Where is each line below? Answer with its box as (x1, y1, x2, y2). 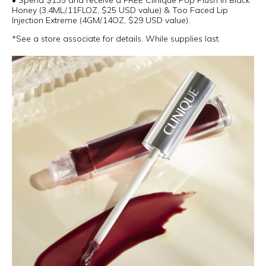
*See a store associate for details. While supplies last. (12, 33, 220, 44)
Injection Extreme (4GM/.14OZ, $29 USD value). (12, 15, 190, 26)
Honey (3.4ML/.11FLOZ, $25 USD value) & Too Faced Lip (12, 5, 228, 15)
